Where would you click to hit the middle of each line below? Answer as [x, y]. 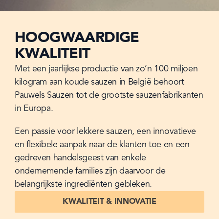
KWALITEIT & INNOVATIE [109, 202]
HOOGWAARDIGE [77, 38]
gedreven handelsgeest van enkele [80, 158]
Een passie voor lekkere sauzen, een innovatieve [106, 132]
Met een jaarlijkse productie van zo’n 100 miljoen [106, 69]
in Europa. [34, 109]
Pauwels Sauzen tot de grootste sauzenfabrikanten [109, 96]
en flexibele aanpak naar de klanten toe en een [102, 145]
